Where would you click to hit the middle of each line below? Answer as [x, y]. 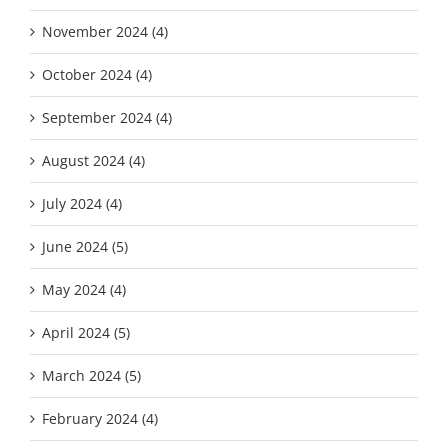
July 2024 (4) [82, 203]
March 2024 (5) [91, 375]
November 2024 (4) [105, 31]
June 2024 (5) [85, 246]
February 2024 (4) [100, 418]
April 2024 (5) [86, 332]
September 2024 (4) [107, 117]
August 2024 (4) [93, 160]
